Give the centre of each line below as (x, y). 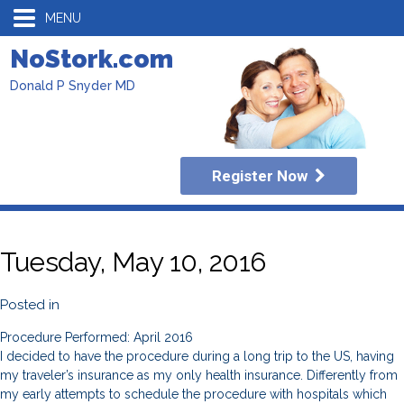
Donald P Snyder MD (73, 86)
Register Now (263, 176)
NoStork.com (92, 59)
